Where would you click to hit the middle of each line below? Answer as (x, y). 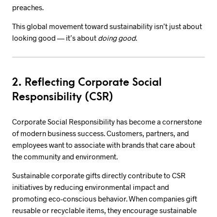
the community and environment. (65, 156)
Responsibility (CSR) (63, 97)
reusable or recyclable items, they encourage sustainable (104, 210)
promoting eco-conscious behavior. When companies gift (105, 198)
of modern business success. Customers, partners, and (101, 133)
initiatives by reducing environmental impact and (91, 187)
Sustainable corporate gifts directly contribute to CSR (99, 175)
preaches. (28, 7)
